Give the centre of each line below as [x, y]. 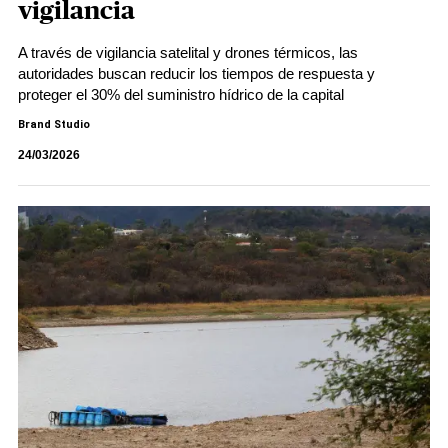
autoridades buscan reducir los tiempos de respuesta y [196, 73]
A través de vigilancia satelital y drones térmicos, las [188, 52]
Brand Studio [54, 124]
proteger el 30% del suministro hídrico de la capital [181, 94]
